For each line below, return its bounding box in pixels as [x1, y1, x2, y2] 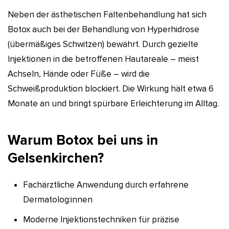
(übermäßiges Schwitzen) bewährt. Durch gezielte [8, 38, 198, 50]
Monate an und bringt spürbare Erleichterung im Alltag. [8, 98, 219, 109]
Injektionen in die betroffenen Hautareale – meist [8, 53, 199, 64]
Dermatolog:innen [23, 194, 93, 205]
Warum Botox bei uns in [8, 131, 158, 149]
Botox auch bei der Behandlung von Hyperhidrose [8, 24, 199, 35]
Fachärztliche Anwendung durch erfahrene [23, 179, 189, 190]
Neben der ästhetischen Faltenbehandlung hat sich [8, 9, 207, 20]
